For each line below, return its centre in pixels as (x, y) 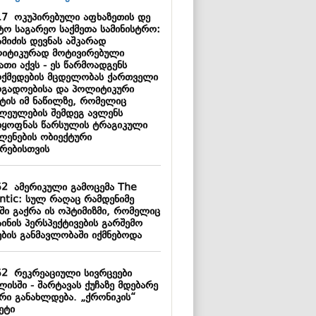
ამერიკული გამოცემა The (72, 188)
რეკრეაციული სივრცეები (69, 274)
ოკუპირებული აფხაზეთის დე (79, 18)
